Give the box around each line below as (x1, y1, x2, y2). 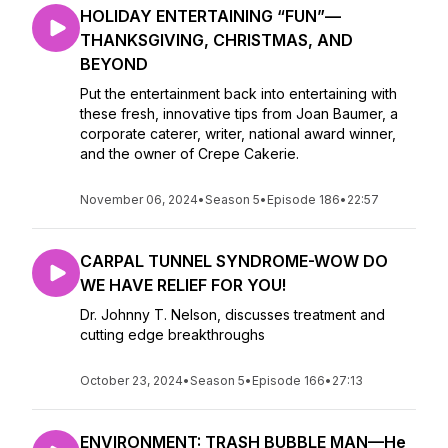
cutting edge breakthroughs (80, 326, 269, 343)
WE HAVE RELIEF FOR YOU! (80, 275, 286, 295)
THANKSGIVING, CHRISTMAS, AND (80, 30, 353, 50)
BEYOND (80, 54, 148, 74)
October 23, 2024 (80, 373, 183, 388)
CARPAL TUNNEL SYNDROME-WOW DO (80, 251, 388, 271)
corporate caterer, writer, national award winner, (80, 125, 396, 142)
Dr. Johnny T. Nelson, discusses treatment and (80, 306, 385, 323)
